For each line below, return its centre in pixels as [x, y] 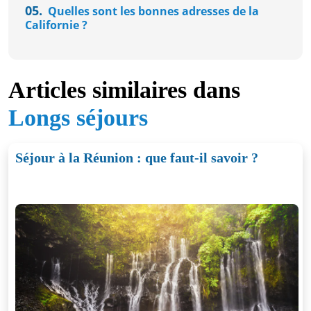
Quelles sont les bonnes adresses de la [152, 11]
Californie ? [56, 25]
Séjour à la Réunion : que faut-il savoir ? [137, 157]
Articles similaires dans [124, 90]
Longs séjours [78, 117]
